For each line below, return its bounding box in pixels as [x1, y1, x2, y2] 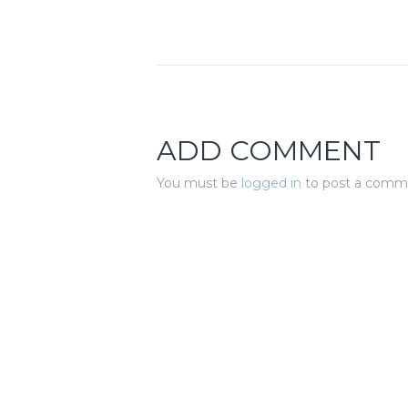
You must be [157, 175, 241, 192]
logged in [241, 175, 301, 192]
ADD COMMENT [157, 134, 381, 168]
